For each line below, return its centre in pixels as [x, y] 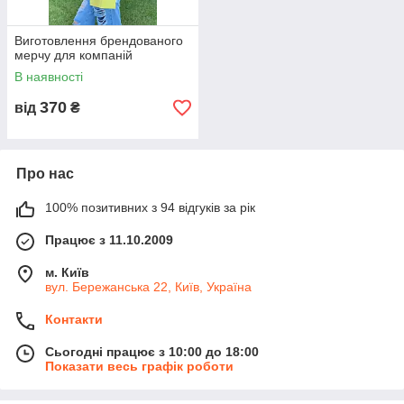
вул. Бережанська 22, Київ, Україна [148, 287]
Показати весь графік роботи [139, 367]
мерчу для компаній [73, 55]
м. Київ [67, 273]
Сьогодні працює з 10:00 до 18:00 [152, 352]
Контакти [74, 320]
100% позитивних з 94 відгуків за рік [150, 208]
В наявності [49, 77]
